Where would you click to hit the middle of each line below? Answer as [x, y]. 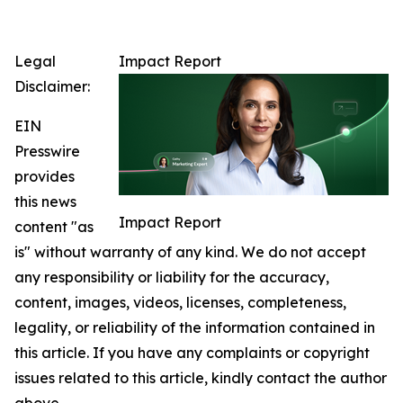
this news [45, 201]
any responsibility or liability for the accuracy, [172, 277]
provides [45, 176]
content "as [54, 227]
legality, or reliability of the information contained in [195, 327]
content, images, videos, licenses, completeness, [180, 302]
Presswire [47, 151]
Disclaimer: [52, 86]
